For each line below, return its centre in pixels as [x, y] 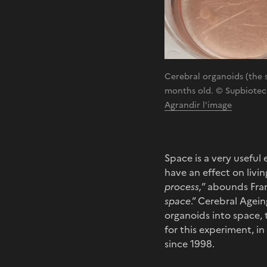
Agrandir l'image [198, 105]
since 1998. [190, 243]
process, [183, 186]
